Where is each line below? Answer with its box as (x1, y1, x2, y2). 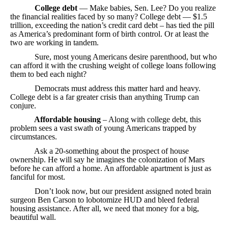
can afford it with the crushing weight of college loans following (10, 61, 216, 70)
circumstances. (10, 132, 57, 141)
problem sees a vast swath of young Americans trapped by (10, 124, 196, 133)
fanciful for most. (10, 173, 65, 182)
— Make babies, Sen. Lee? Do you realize (77, 4, 216, 13)
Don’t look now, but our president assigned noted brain (10, 186, 211, 195)
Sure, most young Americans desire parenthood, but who (10, 52, 217, 62)
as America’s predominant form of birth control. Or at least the (10, 30, 209, 39)
